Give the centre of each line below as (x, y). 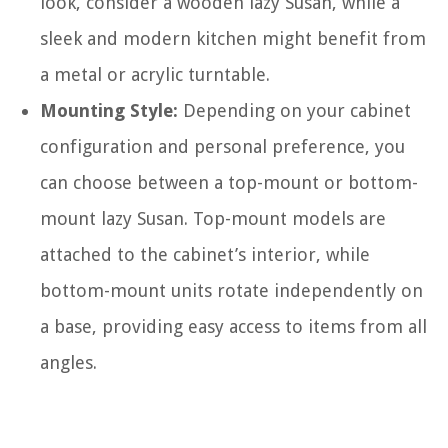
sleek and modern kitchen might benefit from (233, 38)
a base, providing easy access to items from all (233, 326)
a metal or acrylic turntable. (155, 74)
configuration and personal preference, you (222, 146)
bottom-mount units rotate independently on (231, 290)
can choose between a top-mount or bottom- (229, 182)
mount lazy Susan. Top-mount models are (213, 218)
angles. (68, 362)
